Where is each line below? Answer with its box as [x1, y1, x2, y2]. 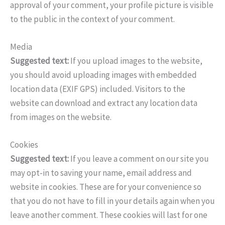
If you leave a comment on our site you [70, 153, 209, 165]
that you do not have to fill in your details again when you [10, 195, 215, 207]
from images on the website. [10, 111, 111, 123]
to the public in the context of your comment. [10, 13, 175, 25]
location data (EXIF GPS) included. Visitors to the [10, 83, 185, 95]
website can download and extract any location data [10, 97, 197, 109]
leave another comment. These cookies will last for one [10, 209, 207, 221]
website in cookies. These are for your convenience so [10, 181, 201, 193]
